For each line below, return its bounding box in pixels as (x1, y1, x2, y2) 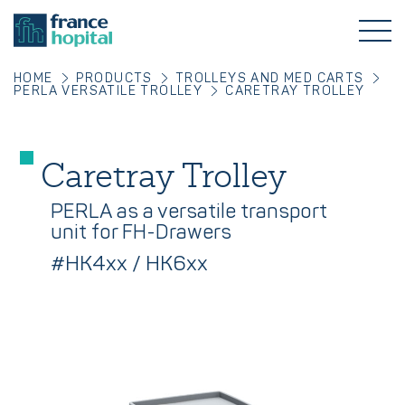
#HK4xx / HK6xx (51, 251, 208, 278)
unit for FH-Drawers (51, 220, 231, 245)
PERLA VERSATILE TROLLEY (14, 83, 203, 99)
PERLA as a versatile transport (51, 199, 327, 224)
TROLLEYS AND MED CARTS (174, 71, 364, 86)
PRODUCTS (75, 71, 153, 86)
